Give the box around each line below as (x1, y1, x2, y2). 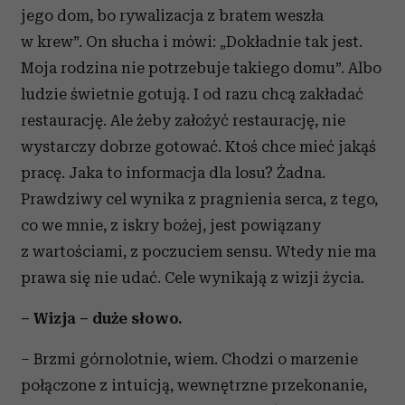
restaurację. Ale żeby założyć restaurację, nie (21, 111, 345, 129)
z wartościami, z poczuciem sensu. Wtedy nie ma (21, 242, 376, 260)
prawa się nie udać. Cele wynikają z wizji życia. (21, 268, 364, 287)
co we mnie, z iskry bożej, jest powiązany (21, 216, 321, 234)
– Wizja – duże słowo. (21, 309, 182, 327)
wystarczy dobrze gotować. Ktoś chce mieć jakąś (21, 137, 376, 155)
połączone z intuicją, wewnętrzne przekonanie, (21, 376, 367, 394)
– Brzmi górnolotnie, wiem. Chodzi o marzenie (21, 350, 358, 368)
